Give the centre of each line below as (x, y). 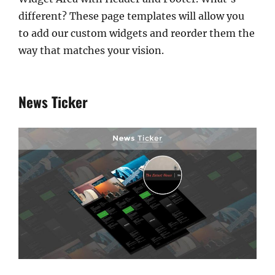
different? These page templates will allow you (131, 16)
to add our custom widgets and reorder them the (137, 33)
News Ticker (53, 102)
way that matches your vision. (91, 51)
